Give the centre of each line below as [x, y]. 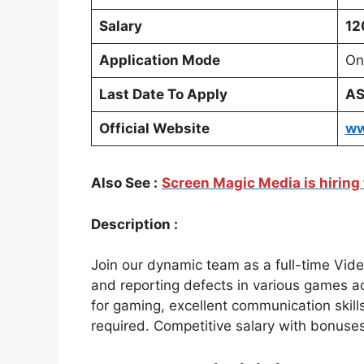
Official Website [154, 128]
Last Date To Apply [163, 94]
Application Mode [159, 60]
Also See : [124, 183]
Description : [134, 224]
